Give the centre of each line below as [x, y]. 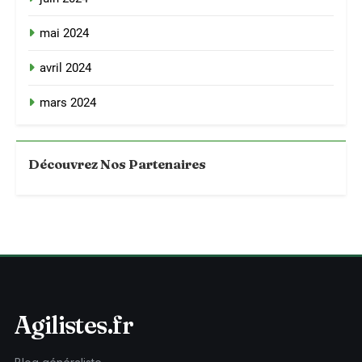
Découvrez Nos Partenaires [117, 164]
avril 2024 [65, 68]
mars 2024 [68, 103]
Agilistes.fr [74, 325]
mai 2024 [64, 33]
